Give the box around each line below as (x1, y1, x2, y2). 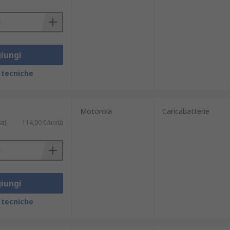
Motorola (80, 106, 112, 116)
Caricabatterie (162, 106, 209, 116)
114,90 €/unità (22, 118, 63, 127)
